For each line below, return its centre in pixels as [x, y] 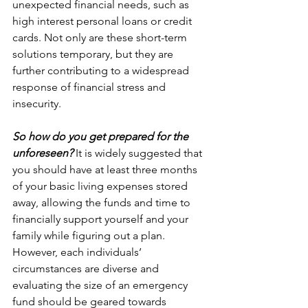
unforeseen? [43, 153]
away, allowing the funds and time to [103, 202]
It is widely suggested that [139, 153]
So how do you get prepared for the [102, 136]
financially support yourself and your [102, 219]
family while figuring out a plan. [90, 235]
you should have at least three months [106, 169]
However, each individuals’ [78, 252]
